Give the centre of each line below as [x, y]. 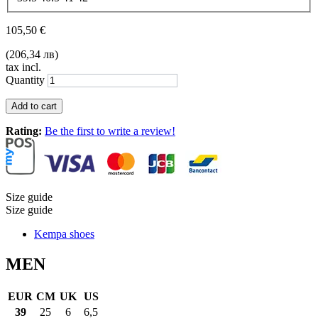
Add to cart [34, 106]
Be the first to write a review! [110, 131]
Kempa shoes [64, 234]
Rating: [24, 131]
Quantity [25, 80]
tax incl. [23, 67]
